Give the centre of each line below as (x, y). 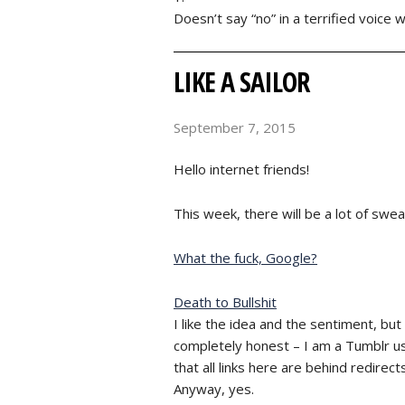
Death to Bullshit (225, 302)
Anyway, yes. (214, 389)
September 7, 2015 (235, 127)
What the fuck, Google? (245, 258)
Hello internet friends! (241, 169)
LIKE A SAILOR (241, 81)
